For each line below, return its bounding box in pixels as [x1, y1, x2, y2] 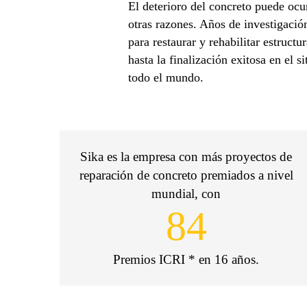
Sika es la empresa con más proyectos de [80, 149, 293, 164]
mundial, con [151, 186, 221, 201]
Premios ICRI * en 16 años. [113, 252, 260, 267]
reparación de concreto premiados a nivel [79, 168, 293, 182]
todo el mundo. [128, 71, 204, 84]
